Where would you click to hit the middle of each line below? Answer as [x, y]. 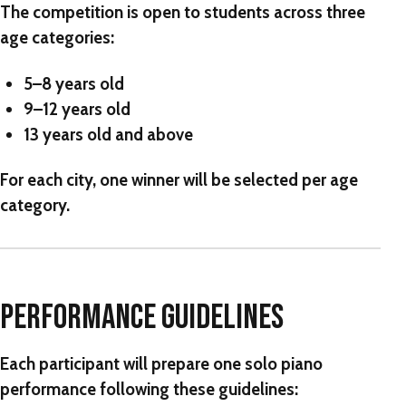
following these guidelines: [197, 389]
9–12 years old [77, 109]
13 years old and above [108, 134]
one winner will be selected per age [229, 179]
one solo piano [268, 363]
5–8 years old [73, 83]
